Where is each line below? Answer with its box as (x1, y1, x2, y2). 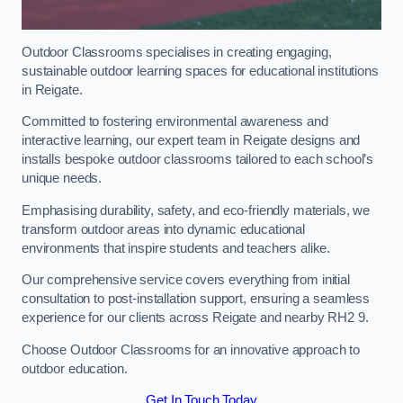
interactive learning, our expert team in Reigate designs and (22, 133, 361, 148)
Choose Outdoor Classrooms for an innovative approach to (22, 342, 361, 357)
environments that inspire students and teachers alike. (22, 240, 331, 255)
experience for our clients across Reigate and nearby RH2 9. (22, 310, 369, 326)
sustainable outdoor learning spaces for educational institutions (22, 63, 379, 78)
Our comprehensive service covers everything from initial (22, 273, 350, 288)
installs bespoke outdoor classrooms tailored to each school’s (22, 152, 374, 167)
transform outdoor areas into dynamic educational (22, 221, 306, 237)
